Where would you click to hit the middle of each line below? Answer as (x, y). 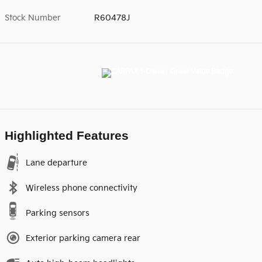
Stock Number (33, 18)
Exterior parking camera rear (83, 239)
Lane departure (56, 163)
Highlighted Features (67, 136)
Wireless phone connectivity (82, 188)
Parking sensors (58, 213)
